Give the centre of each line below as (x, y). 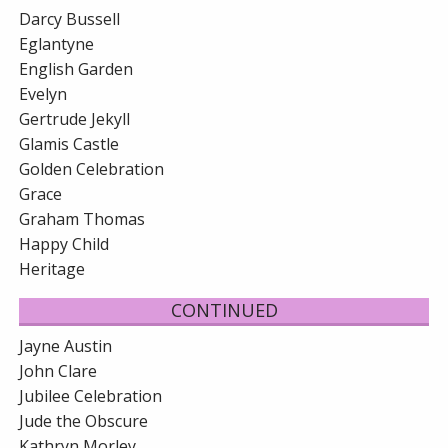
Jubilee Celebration (91, 396)
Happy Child (64, 244)
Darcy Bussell (70, 19)
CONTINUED (224, 310)
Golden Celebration (92, 169)
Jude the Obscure (84, 421)
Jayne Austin (66, 346)
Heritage (52, 269)
